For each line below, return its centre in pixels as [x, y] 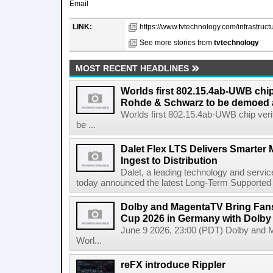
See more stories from [177, 43]
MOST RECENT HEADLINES [132, 68]
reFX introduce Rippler [173, 264]
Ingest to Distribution [169, 160]
